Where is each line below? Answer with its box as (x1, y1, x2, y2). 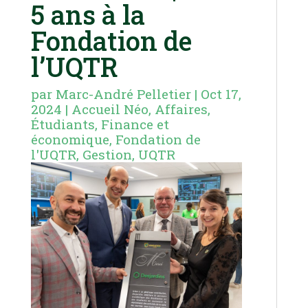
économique (30, 131, 109, 148)
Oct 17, (200, 85, 241, 103)
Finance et (100, 115, 169, 133)
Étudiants (30, 115, 95, 133)
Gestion (82, 146, 132, 164)
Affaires (154, 100, 208, 118)
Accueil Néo (71, 100, 148, 118)
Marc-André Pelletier (55, 85, 191, 103)
